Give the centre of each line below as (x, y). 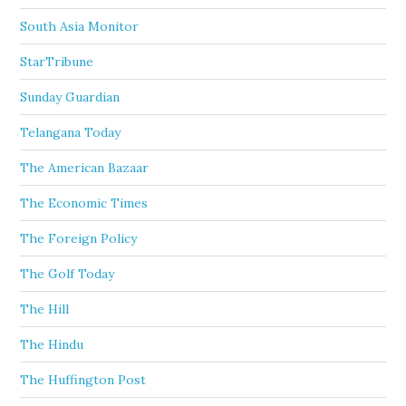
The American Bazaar (85, 168)
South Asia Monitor (80, 26)
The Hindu (52, 344)
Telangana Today (71, 132)
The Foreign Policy (79, 238)
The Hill (45, 309)
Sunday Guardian (70, 97)
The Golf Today (68, 274)
